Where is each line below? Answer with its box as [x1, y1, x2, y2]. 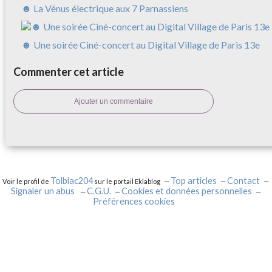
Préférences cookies [93, 196, 175, 207]
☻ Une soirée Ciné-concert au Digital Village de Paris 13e [21, 39, 260, 51]
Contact [227, 175, 260, 186]
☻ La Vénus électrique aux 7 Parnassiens [21, 2, 188, 15]
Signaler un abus [11, 186, 76, 197]
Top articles [171, 175, 217, 186]
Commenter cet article [13, 65, 124, 79]
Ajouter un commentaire [74, 97, 153, 106]
